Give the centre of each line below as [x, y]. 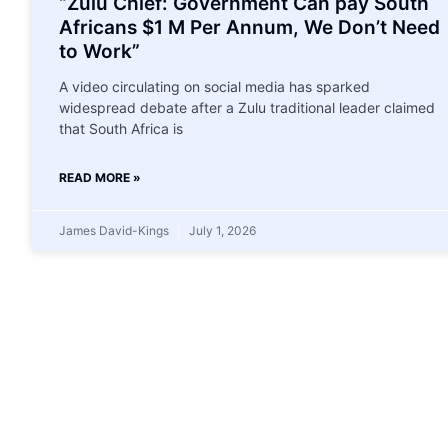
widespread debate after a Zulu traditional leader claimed [247, 107]
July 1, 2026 [221, 230]
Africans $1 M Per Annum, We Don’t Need [249, 27]
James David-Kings [115, 230]
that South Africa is [121, 128]
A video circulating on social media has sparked [214, 86]
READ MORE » [100, 177]
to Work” [99, 51]
